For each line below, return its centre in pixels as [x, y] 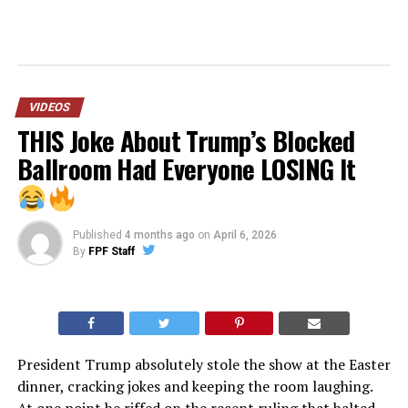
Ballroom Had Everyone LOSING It [186, 169]
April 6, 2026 [245, 235]
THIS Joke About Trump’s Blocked [186, 141]
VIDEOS [49, 107]
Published [97, 235]
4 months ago [159, 235]
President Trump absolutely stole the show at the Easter [204, 365]
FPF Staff [111, 252]
